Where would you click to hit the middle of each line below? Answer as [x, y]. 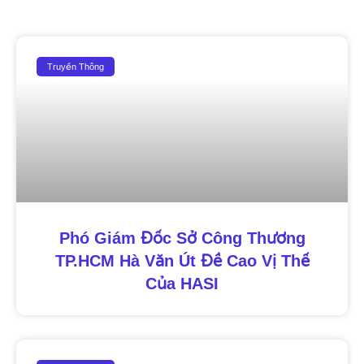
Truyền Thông [76, 66]
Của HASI [182, 284]
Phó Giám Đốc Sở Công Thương [182, 238]
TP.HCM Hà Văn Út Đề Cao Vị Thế [182, 261]
